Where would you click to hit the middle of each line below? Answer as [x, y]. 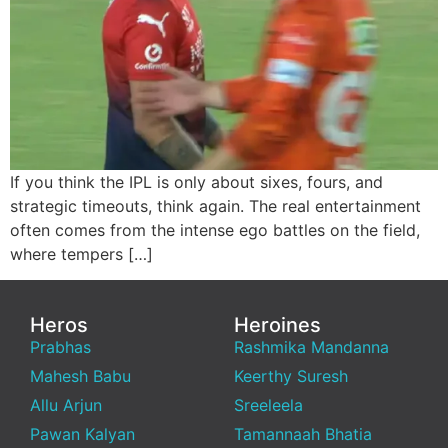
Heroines [277, 324]
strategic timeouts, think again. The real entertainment [215, 205]
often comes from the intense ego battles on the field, [215, 229]
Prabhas [60, 346]
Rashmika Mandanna [311, 346]
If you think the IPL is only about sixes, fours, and [196, 181]
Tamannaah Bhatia [303, 433]
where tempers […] [81, 253]
